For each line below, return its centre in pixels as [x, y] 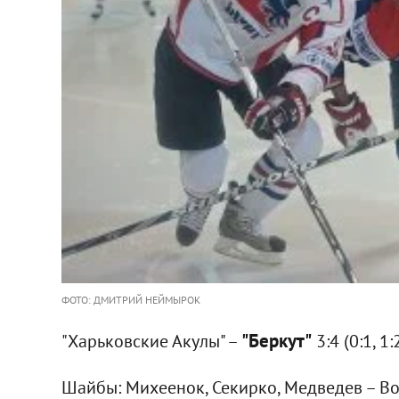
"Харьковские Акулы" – [151, 341]
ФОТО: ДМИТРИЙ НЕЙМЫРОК [130, 299]
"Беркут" [276, 340]
